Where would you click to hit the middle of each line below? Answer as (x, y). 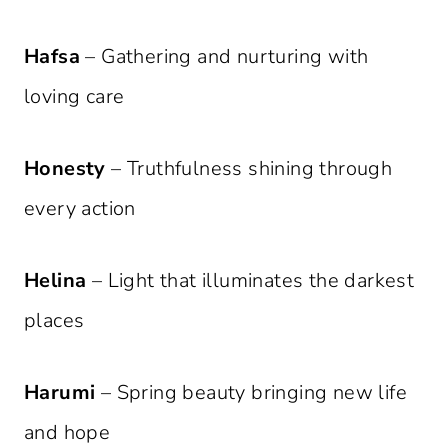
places (54, 321)
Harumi (60, 393)
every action (80, 209)
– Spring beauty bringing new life (251, 393)
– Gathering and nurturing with (224, 57)
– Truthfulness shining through (249, 169)
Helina (55, 281)
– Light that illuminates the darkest (250, 281)
